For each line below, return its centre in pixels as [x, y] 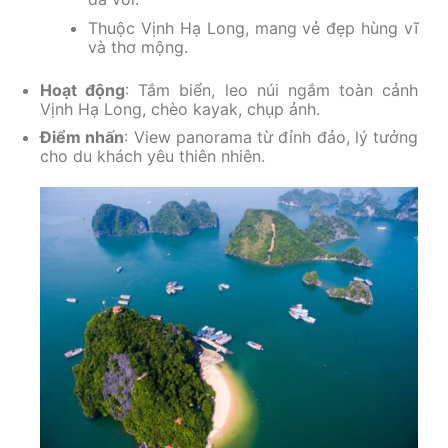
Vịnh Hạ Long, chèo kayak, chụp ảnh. [180, 108]
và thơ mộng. [138, 46]
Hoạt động [83, 89]
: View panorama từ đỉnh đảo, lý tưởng [271, 137]
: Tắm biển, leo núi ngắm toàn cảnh [271, 89]
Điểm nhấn [82, 137]
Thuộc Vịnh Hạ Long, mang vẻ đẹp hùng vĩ [253, 27]
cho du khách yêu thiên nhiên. [152, 156]
